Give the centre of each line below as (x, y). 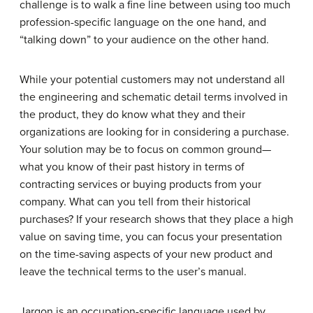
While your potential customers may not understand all (152, 80)
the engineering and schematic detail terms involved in (154, 97)
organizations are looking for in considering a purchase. (154, 132)
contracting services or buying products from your (140, 184)
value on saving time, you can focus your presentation (151, 237)
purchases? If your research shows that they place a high (156, 219)
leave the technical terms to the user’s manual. (133, 272)
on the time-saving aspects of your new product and (146, 254)
